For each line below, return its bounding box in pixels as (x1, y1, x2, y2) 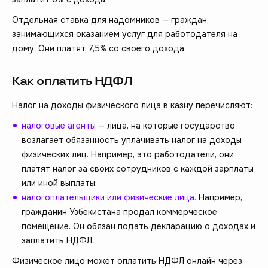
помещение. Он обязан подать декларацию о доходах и (22, 221, 255, 232)
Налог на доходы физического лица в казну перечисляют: (12, 100, 252, 111)
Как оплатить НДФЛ (12, 74, 133, 89)
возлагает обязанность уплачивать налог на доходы (22, 135, 242, 146)
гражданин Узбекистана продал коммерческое (22, 206, 217, 218)
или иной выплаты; (22, 178, 97, 189)
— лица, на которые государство (96, 120, 235, 132)
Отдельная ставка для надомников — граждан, (12, 14, 209, 26)
